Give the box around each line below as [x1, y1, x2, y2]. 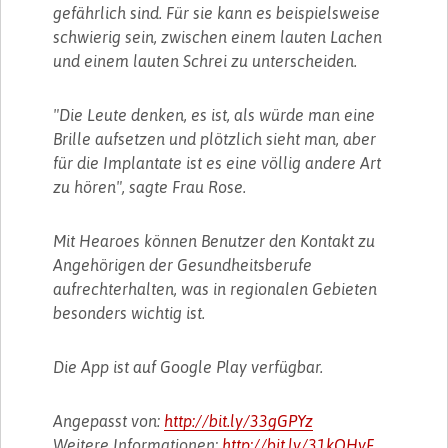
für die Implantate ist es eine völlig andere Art [53, 153, 382, 172]
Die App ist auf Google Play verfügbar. [53, 357, 324, 376]
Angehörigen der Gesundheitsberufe [53, 255, 313, 274]
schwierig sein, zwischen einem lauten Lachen [53, 27, 383, 46]
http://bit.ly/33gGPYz [164, 411, 314, 430]
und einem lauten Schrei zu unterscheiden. [53, 51, 358, 70]
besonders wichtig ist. [53, 303, 206, 322]
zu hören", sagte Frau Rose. [53, 177, 247, 196]
